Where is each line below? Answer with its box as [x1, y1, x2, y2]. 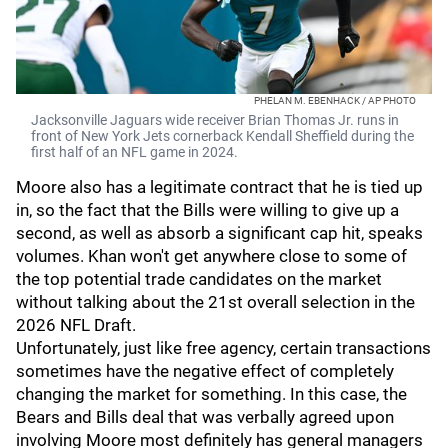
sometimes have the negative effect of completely [16, 361, 394, 381]
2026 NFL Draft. [16, 315, 136, 335]
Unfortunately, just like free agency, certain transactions [16, 338, 431, 358]
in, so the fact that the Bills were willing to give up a [16, 200, 399, 220]
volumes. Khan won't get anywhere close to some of [16, 246, 407, 266]
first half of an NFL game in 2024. [31, 144, 238, 160]
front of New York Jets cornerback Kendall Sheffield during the [31, 128, 414, 144]
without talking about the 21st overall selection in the [16, 292, 415, 312]
